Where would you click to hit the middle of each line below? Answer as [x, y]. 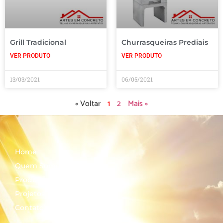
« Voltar [88, 104]
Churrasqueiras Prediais [165, 42]
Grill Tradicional [38, 42]
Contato [29, 207]
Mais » [138, 104]
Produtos [31, 179]
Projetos [30, 193]
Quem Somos [39, 166]
